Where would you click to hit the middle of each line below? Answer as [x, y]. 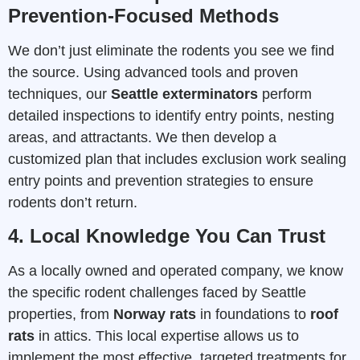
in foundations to [253, 314]
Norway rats [155, 314]
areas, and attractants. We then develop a [142, 137]
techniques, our [59, 94]
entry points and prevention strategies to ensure [161, 180]
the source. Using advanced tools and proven [153, 72]
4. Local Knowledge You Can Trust [167, 235]
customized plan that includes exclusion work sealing [177, 159]
